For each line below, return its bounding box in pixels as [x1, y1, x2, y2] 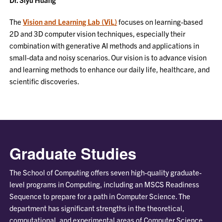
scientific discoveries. [9, 76, 80, 86]
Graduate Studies [9, 142, 137, 165]
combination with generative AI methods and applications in [9, 40, 200, 50]
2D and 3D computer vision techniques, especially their [9, 28, 186, 38]
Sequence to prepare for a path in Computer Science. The [9, 191, 191, 201]
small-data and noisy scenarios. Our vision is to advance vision [9, 52, 207, 62]
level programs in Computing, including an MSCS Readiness [9, 179, 200, 189]
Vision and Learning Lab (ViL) [23, 16, 117, 26]
